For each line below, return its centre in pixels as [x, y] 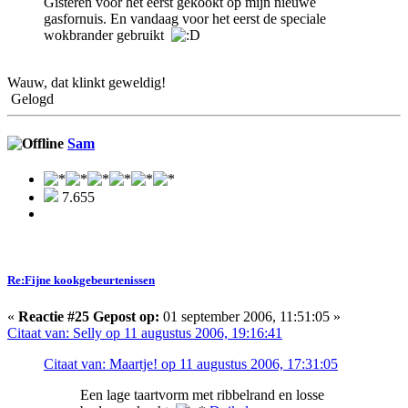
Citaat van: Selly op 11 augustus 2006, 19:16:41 [145, 332]
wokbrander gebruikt [107, 35]
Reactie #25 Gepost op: [89, 316]
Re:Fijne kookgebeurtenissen [81, 280]
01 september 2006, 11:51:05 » [250, 316]
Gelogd [31, 98]
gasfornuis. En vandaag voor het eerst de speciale [185, 18]
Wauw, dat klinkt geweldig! [87, 82]
